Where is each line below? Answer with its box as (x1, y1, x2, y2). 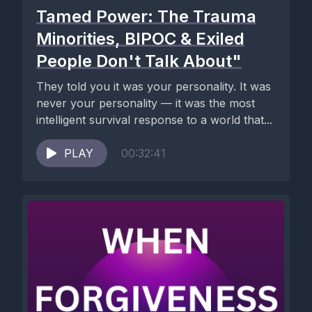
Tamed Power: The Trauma (36, 6, 256, 26)
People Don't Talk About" (36, 51, 242, 71)
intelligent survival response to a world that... (36, 113, 272, 127)
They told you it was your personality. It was (36, 79, 271, 93)
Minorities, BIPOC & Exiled (36, 29, 244, 49)
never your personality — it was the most (36, 96, 255, 110)
